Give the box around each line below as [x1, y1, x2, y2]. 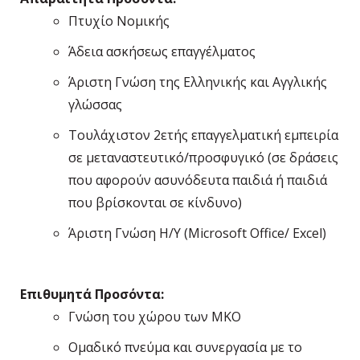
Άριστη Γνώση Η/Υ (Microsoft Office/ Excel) [68, 224, 326, 243]
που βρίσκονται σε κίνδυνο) [68, 194, 242, 212]
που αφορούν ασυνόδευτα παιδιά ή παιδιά [68, 171, 327, 190]
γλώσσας [68, 96, 122, 114]
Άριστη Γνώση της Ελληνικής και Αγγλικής [68, 73, 327, 92]
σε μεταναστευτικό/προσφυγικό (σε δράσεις [68, 149, 338, 167]
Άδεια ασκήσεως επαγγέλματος [68, 43, 256, 61]
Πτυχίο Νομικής [68, 12, 170, 31]
